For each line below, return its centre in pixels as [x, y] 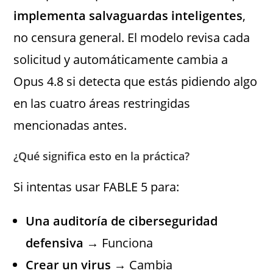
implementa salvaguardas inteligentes [128, 15]
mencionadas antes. [70, 125]
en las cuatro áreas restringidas [102, 103]
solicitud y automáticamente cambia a [121, 59]
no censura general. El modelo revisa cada [132, 37]
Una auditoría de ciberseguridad [122, 221]
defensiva [55, 243]
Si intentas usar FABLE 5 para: [97, 186]
